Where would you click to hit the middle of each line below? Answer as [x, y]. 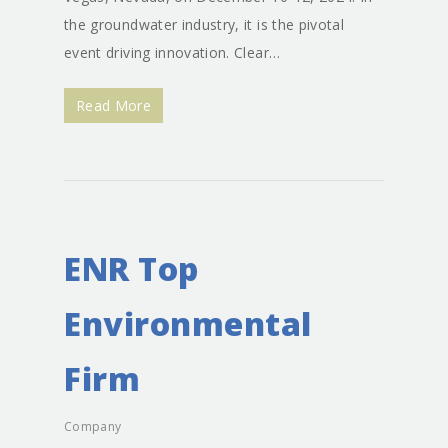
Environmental [188, 323]
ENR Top [131, 268]
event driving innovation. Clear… [172, 52]
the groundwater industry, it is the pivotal [204, 24]
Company [93, 426]
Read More [114, 105]
